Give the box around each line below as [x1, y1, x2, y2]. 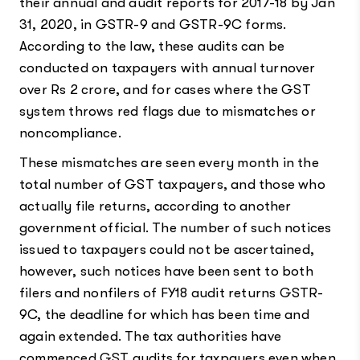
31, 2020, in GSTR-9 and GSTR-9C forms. [18, 16, 287, 32]
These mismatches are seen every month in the [18, 154, 319, 170]
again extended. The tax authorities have [18, 328, 281, 344]
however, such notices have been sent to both [18, 263, 313, 279]
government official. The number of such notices [18, 219, 332, 235]
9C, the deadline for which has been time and [18, 306, 309, 322]
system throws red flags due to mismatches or [18, 103, 316, 119]
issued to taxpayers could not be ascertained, [18, 241, 314, 257]
